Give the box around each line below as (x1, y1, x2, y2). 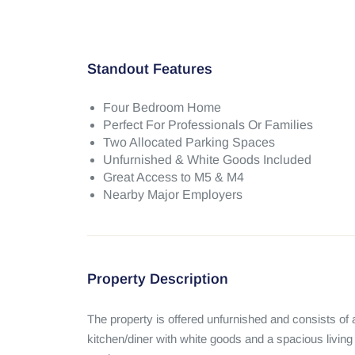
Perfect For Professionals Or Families (102, 118, 313, 132)
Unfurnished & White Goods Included (102, 153, 311, 166)
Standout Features (86, 61, 212, 77)
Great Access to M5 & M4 (102, 170, 244, 184)
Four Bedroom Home (102, 101, 221, 114)
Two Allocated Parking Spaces (102, 136, 275, 149)
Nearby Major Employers (102, 188, 242, 201)
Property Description (86, 271, 228, 287)
